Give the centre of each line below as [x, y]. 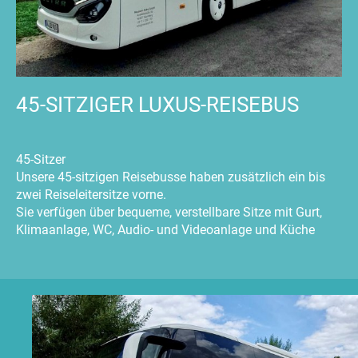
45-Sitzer [41, 160]
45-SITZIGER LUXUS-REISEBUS [157, 105]
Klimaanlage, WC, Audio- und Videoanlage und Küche [165, 230]
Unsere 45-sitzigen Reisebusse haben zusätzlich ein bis [171, 177]
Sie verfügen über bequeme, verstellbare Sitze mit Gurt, [169, 213]
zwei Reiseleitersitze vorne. [91, 195]
